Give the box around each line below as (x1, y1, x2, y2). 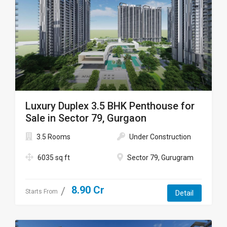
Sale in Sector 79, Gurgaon (25, 112, 146, 124)
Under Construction (129, 133, 191, 141)
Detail (175, 188, 194, 198)
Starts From (25, 188, 58, 195)
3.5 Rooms (36, 133, 70, 141)
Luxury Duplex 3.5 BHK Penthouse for (25, 100, 195, 112)
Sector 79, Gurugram (127, 154, 194, 162)
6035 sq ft (37, 154, 70, 162)
